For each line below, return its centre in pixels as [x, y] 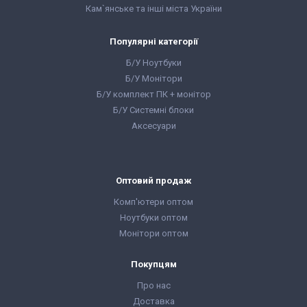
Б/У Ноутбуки [153, 63]
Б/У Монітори [153, 78]
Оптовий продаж [153, 181]
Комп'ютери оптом [153, 202]
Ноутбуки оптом [153, 218]
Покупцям [153, 264]
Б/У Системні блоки [153, 110]
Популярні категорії [153, 41]
